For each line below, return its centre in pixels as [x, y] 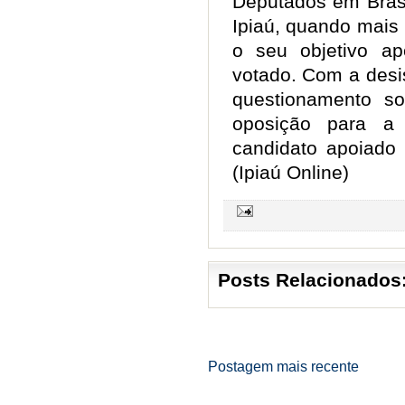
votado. [267, 74]
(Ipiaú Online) [290, 172]
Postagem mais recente [283, 366]
